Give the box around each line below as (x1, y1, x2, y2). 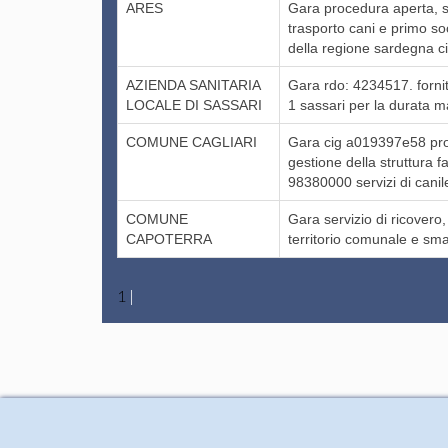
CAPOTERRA (126, 230, 213, 247)
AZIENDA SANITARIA (126, 76, 261, 93)
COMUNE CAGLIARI (126, 133, 258, 150)
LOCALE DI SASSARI (126, 96, 263, 113)
